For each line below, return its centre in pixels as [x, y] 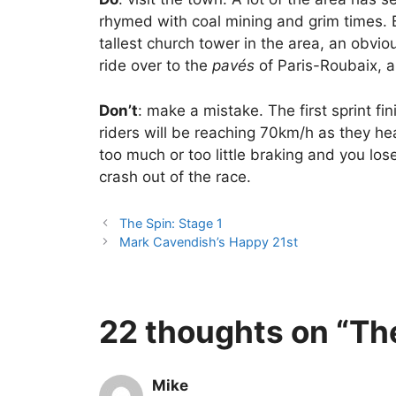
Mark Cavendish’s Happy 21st [209, 241]
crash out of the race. [175, 176]
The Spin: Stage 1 [171, 223]
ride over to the [156, 66]
